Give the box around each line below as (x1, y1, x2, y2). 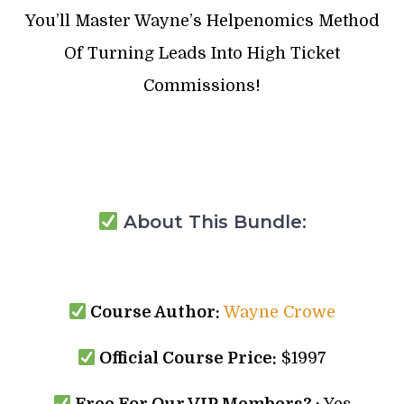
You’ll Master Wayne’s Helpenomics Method (24, 11, 380, 30)
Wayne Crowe (224, 302, 336, 321)
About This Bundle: (117, 210, 307, 233)
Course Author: (87, 302, 221, 321)
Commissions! (143, 76, 261, 95)
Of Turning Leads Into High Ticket (64, 43, 340, 62)
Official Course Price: (96, 348, 278, 367)
